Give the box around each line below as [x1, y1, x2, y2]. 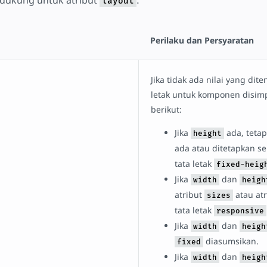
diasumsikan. [203, 235, 259, 247]
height [193, 128, 222, 138]
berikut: [150, 103, 182, 115]
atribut [174, 188, 204, 200]
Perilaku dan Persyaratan [150, 34, 254, 46]
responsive [216, 206, 264, 215]
